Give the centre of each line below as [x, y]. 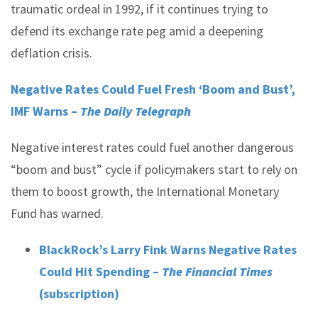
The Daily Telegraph [136, 111]
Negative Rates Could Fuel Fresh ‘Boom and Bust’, [153, 89]
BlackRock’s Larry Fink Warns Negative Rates [168, 250]
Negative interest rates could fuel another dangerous [152, 147]
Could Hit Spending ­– [100, 272]
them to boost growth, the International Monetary [145, 191]
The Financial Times [217, 272]
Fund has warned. [57, 213]
